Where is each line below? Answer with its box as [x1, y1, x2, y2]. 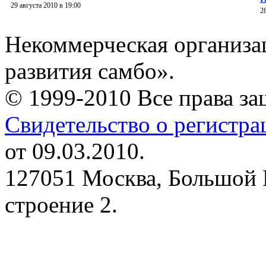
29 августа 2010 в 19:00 [11, 1, 81, 10]
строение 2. [5, 192, 118, 218]
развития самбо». [5, 58, 175, 84]
